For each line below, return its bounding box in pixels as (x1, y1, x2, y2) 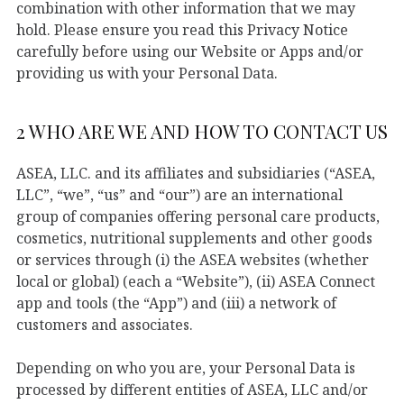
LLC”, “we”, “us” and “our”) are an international (16, 184, 343, 205)
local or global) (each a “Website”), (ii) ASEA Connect (16, 271, 375, 291)
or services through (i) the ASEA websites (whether (16, 249, 369, 270)
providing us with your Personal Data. (16, 62, 278, 83)
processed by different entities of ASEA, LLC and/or (16, 379, 368, 399)
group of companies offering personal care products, (16, 206, 380, 226)
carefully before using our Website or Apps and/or (16, 41, 363, 61)
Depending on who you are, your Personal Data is (16, 357, 355, 378)
